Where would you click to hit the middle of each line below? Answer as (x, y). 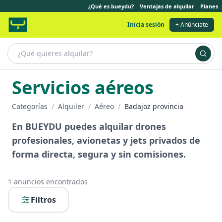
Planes (209, 6)
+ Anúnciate (192, 25)
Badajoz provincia (154, 106)
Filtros (43, 200)
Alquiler (71, 106)
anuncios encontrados (50, 182)
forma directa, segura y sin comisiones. (99, 154)
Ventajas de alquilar (167, 6)
